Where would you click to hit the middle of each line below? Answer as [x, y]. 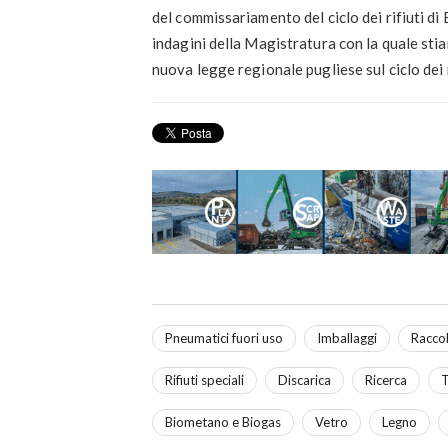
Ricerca [386, 379]
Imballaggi [347, 337]
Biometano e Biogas [223, 421]
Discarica [304, 379]
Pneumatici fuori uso [224, 337]
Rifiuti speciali [204, 379]
